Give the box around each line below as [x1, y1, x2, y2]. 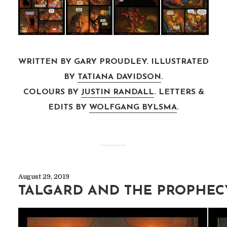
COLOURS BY [23, 88, 81, 96]
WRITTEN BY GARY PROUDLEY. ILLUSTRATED [18, 57, 209, 66]
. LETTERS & [154, 88, 204, 96]
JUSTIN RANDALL [81, 88, 154, 96]
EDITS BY [48, 103, 89, 111]
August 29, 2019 [18, 172, 69, 180]
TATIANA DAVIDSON [78, 72, 161, 81]
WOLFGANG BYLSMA [89, 103, 177, 111]
